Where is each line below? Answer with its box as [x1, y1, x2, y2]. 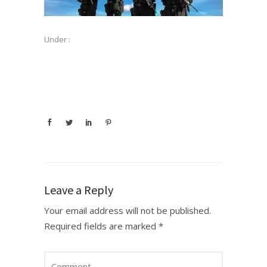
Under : [44, 34, 70, 45]
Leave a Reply [44, 182, 113, 197]
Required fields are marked [44, 220, 159, 232]
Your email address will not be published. [44, 204, 211, 216]
